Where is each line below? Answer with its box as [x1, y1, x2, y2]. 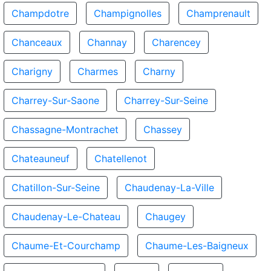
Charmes [77, 65, 118, 77]
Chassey [143, 123, 182, 135]
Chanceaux [11, 36, 62, 48]
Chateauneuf [11, 152, 70, 165]
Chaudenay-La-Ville [125, 181, 214, 194]
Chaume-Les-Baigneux [145, 240, 249, 252]
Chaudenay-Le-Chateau [11, 211, 120, 223]
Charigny [11, 65, 53, 77]
